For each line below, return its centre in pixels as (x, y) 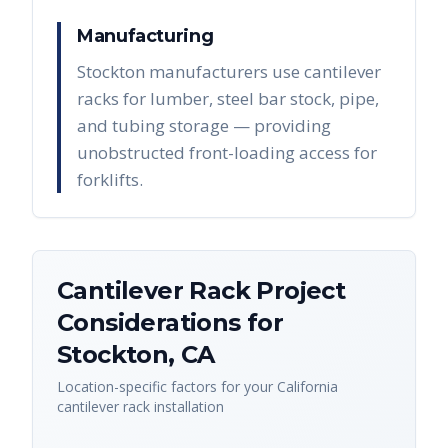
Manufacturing (145, 36)
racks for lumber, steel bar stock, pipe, (228, 99)
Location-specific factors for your (167, 387)
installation (187, 407)
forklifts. (110, 180)
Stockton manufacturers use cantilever (229, 72)
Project (298, 291)
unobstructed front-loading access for (227, 153)
